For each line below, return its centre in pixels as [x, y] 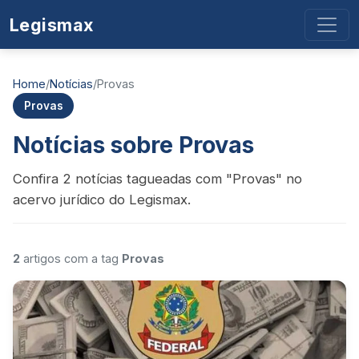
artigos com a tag [71, 259]
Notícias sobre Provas [133, 145]
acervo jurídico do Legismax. [102, 200]
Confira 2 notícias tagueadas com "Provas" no [157, 179]
